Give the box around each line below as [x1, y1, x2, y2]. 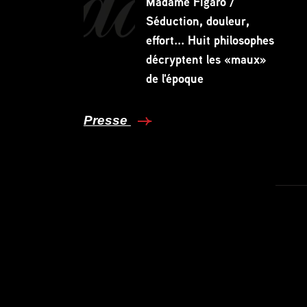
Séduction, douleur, [145, 12, 249, 30]
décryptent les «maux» [145, 51, 267, 69]
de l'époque [145, 70, 204, 88]
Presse [83, 113, 131, 128]
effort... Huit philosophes [145, 32, 274, 49]
